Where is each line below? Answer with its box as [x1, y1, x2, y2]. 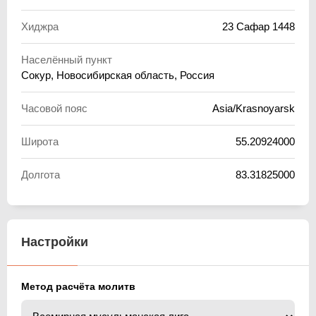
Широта [21, 135, 59, 147]
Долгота [21, 168, 60, 181]
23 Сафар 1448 [222, 20, 295, 32]
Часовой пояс [21, 102, 87, 114]
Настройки [21, 234, 88, 249]
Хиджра [21, 20, 59, 32]
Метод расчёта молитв [21, 280, 135, 292]
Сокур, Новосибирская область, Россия [21, 68, 214, 81]
